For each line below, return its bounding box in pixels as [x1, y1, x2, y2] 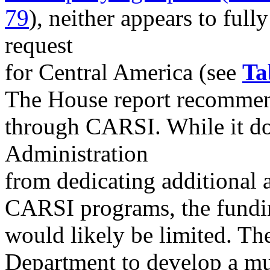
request [5, 32, 73, 58]
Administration [5, 140, 148, 166]
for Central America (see [5, 59, 242, 85]
